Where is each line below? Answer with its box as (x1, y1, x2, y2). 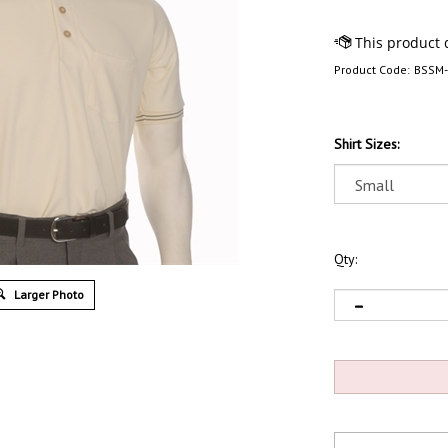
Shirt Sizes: (334, 135, 399, 153)
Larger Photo (11, 287, 85, 302)
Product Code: (334, 62, 410, 77)
